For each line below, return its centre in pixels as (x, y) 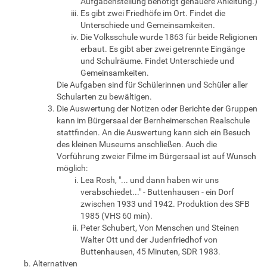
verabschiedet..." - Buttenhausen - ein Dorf (157, 192)
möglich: (72, 168)
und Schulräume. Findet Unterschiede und (157, 60)
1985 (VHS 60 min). (117, 215)
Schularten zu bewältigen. (104, 96)
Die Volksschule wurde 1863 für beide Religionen (169, 37)
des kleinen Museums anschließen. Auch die (137, 144)
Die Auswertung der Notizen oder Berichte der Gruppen (157, 108)
